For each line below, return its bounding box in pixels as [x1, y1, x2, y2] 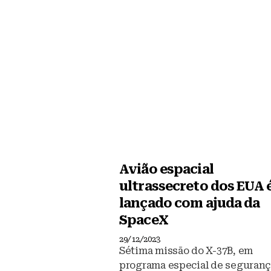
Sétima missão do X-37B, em [119, 245, 253, 257]
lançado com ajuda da [119, 196, 260, 211]
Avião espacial [119, 162, 214, 177]
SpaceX [119, 213, 168, 228]
